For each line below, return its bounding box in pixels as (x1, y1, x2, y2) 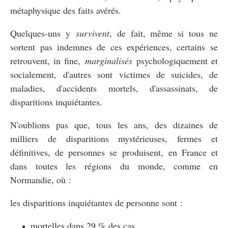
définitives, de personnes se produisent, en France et (10, 146, 218, 158)
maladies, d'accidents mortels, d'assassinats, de (10, 81, 218, 94)
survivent (75, 26, 109, 39)
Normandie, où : (10, 173, 71, 186)
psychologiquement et (132, 54, 218, 67)
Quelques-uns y (10, 26, 76, 39)
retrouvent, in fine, (10, 54, 85, 67)
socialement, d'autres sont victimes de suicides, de (10, 68, 218, 80)
